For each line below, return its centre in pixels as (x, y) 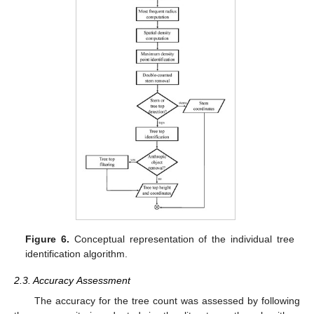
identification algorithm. (77, 254)
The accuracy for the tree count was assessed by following (167, 300)
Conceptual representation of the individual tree (182, 239)
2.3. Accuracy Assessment (72, 281)
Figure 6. (48, 239)
